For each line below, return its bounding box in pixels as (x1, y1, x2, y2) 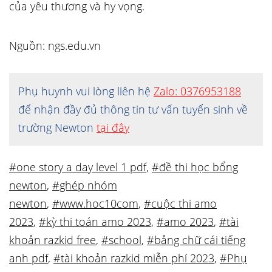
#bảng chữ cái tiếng (147, 233, 245, 247)
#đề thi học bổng (152, 160, 238, 174)
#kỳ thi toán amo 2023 (39, 214, 151, 229)
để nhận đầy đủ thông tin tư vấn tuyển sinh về (18, 102, 248, 117)
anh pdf (9, 251, 48, 265)
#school (101, 233, 141, 247)
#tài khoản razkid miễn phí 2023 (53, 251, 214, 265)
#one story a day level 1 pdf (9, 160, 146, 174)
